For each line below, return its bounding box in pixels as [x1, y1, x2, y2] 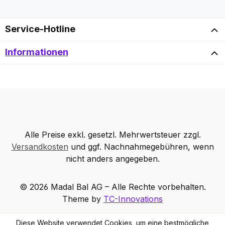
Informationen [5, 47, 68, 58]
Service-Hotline [5, 24, 75, 35]
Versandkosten [11, 142, 68, 152]
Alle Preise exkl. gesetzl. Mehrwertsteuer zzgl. [24, 130, 201, 140]
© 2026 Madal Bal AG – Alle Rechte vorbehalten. [19, 182, 206, 192]
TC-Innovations [103, 194, 163, 204]
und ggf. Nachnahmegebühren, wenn [68, 142, 214, 152]
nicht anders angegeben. [65, 154, 160, 164]
